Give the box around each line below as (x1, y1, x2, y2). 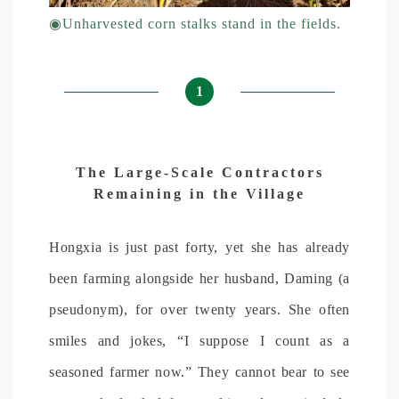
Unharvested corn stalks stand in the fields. (62, 15, 341, 31)
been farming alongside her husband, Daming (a (49, 270, 350, 286)
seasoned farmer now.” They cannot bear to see (49, 363, 350, 379)
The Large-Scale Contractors (75, 164, 324, 180)
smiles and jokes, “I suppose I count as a (49, 332, 350, 348)
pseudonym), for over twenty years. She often (49, 301, 350, 317)
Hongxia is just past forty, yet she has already (49, 239, 350, 255)
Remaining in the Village (94, 185, 305, 201)
